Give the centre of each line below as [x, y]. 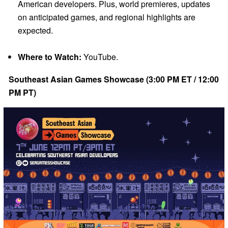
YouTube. [100, 56]
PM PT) [22, 92]
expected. [35, 30]
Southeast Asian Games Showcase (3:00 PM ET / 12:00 [114, 79]
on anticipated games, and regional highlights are [107, 17]
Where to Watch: [50, 56]
